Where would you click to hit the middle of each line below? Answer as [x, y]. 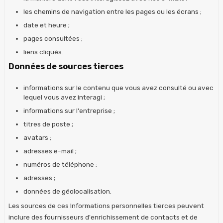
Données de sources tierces [66, 66]
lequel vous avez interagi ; [64, 97]
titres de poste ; [48, 124]
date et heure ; [47, 25]
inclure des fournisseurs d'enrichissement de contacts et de [103, 217]
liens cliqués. [43, 52]
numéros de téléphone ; [60, 164]
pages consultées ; [53, 38]
